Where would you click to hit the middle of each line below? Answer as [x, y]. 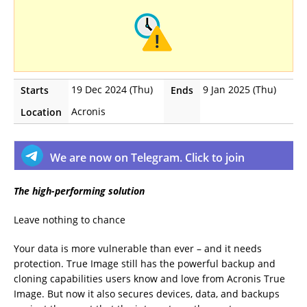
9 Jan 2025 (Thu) [240, 89]
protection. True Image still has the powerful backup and [145, 263]
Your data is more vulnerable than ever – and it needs [138, 248]
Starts [35, 90]
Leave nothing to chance [70, 219]
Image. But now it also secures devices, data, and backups [147, 293]
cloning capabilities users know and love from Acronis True [149, 278]
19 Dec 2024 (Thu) [112, 89]
